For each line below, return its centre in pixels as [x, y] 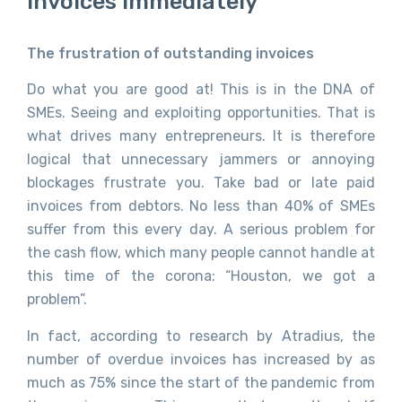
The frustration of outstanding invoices [170, 53]
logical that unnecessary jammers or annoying [201, 160]
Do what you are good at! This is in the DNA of [201, 90]
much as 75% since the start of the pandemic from [201, 382]
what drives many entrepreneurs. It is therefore [201, 136]
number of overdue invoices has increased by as [201, 359]
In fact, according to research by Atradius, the [201, 336]
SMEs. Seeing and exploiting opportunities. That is [201, 113]
